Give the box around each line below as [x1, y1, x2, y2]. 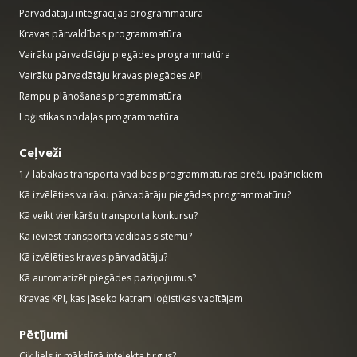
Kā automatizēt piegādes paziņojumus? [19, 271, 196, 285]
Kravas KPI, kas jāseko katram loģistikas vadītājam [19, 292, 243, 306]
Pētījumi [19, 326, 68, 343]
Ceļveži [19, 144, 61, 161]
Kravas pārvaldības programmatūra [19, 27, 182, 41]
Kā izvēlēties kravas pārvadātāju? [19, 250, 167, 265]
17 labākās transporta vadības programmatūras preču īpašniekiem [19, 167, 323, 182]
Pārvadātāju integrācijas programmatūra [19, 6, 203, 21]
